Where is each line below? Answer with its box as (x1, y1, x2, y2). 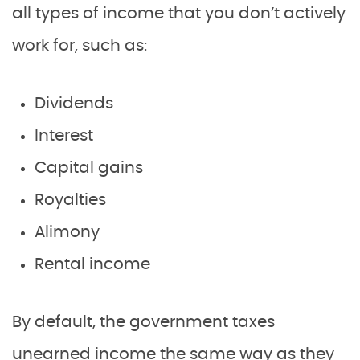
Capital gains (35, 159, 143, 176)
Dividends (35, 95, 113, 112)
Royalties (35, 191, 106, 208)
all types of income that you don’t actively (12, 5, 346, 22)
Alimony (35, 223, 100, 240)
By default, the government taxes (12, 313, 275, 330)
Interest (35, 127, 93, 144)
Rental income (35, 256, 150, 272)
